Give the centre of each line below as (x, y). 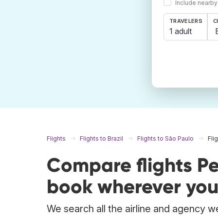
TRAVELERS (186, 21)
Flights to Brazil (101, 139)
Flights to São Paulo (165, 139)
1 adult (181, 31)
